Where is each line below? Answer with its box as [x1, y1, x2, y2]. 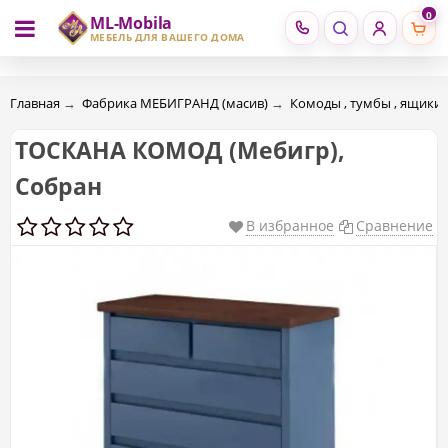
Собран [15, 170, 102, 202]
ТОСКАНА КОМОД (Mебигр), [15, 134, 345, 166]
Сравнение [356, 216, 433, 235]
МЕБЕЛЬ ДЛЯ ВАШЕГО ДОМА [90, 30, 245, 44]
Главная [10, 94, 60, 112]
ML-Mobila [90, 11, 173, 34]
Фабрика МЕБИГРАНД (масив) [82, 94, 268, 112]
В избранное [246, 216, 334, 235]
